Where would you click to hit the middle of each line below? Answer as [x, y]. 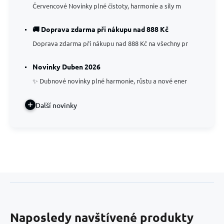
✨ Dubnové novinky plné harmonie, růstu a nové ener [110, 81]
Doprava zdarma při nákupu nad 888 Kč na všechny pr [110, 43]
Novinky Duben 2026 [66, 66]
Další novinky [56, 105]
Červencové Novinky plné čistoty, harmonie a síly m [107, 6]
